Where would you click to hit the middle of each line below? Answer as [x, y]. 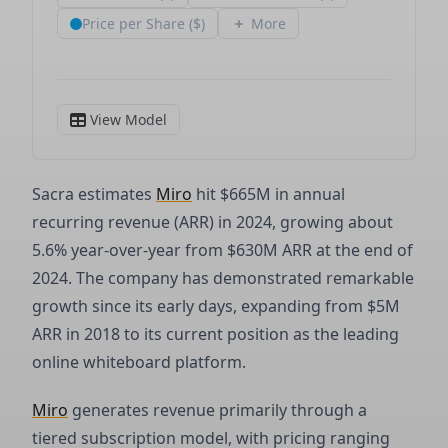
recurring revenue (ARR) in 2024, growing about [212, 222]
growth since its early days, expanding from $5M [216, 306]
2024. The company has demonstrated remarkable [223, 278]
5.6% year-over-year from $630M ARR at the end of [222, 250]
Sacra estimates [94, 194]
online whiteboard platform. [139, 362]
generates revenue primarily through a [217, 410]
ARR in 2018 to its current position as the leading [215, 334]
